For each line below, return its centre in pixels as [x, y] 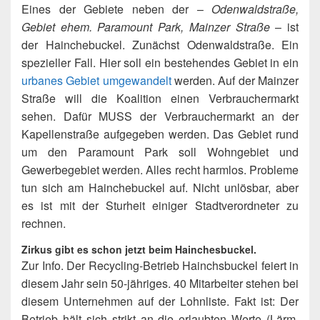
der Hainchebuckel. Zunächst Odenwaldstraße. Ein [160, 44]
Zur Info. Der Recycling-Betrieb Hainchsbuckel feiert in [160, 265]
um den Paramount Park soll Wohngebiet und [160, 151]
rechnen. [44, 223]
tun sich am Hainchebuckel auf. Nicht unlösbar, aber [160, 187]
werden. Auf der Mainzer [235, 80]
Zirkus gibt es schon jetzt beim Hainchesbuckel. [139, 249]
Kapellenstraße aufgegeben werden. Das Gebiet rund [160, 134]
